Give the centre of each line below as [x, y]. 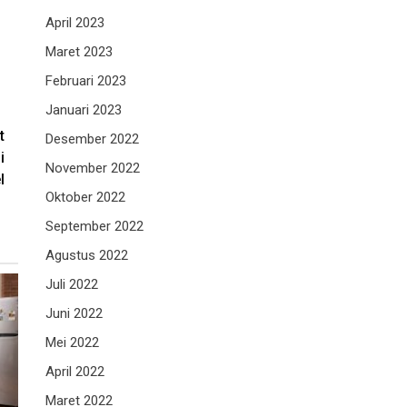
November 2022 [93, 169]
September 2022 [94, 227]
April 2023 [75, 23]
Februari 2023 [86, 81]
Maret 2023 [79, 52]
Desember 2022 [92, 139]
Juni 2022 [74, 314]
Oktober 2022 [85, 198]
